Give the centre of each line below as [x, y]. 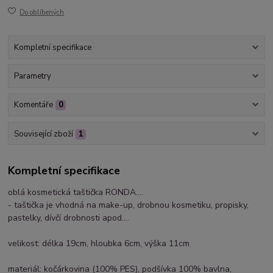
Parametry [32, 76]
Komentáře [33, 105]
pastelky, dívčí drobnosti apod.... [69, 218]
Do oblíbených [42, 12]
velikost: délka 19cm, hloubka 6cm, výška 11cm [99, 244]
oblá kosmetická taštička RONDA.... [76, 193]
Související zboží [43, 134]
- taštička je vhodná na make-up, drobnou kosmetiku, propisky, [129, 205]
